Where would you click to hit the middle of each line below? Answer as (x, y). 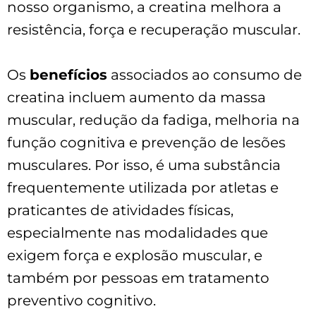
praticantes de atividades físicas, (120, 210)
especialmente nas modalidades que (138, 232)
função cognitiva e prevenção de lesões (146, 142)
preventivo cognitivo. (81, 300)
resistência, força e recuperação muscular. (154, 29)
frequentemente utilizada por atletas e (143, 187)
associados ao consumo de (205, 74)
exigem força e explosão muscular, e (135, 255)
